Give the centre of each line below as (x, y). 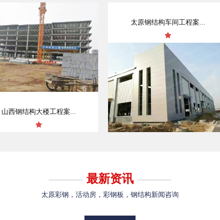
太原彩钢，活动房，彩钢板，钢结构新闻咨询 (110, 195)
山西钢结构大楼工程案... (39, 112)
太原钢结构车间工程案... (168, 22)
